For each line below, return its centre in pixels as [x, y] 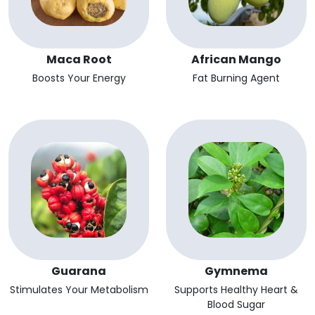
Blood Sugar [236, 305]
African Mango [236, 60]
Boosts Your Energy [79, 78]
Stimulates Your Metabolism [79, 290]
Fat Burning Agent [236, 78]
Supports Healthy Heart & [236, 290]
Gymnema [236, 271]
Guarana [79, 271]
